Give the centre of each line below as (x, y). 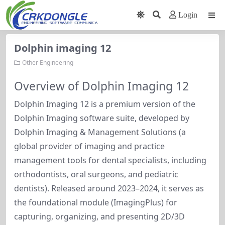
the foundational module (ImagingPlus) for (96, 202)
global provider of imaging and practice (89, 146)
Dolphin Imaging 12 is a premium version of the (105, 104)
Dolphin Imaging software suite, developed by (102, 118)
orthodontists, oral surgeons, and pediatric (96, 174)
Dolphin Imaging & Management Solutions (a (100, 132)
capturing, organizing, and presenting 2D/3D (99, 216)
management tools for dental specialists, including (110, 160)
